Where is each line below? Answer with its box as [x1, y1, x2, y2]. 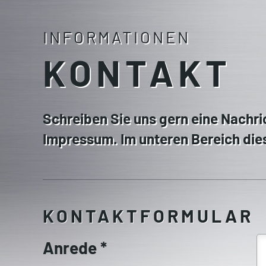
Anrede [43, 237, 100, 258]
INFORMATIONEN [43, 27, 191, 47]
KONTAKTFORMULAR [43, 204, 254, 226]
